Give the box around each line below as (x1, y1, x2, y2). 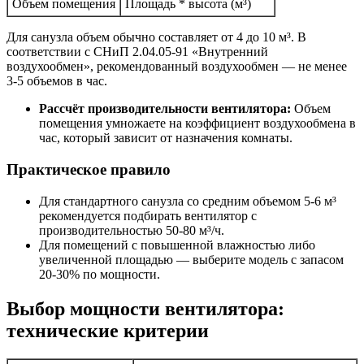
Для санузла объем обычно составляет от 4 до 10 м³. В (6, 30, 306, 45)
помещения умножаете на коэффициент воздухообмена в (39, 116, 356, 131)
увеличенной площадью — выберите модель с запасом (39, 252, 344, 266)
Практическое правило (6, 161, 171, 179)
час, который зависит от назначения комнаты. (39, 131, 292, 145)
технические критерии (6, 319, 209, 341)
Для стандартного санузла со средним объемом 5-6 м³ (39, 193, 336, 208)
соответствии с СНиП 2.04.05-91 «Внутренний (6, 45, 268, 59)
